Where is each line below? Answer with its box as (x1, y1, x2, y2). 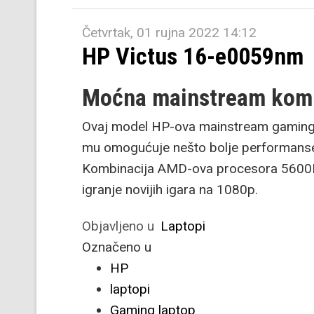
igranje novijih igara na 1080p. (82, 182, 258, 198)
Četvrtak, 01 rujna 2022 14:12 (82, 25, 257, 41)
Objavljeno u (82, 218, 154, 234)
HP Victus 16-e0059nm (82, 42, 303, 70)
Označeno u (82, 239, 151, 255)
